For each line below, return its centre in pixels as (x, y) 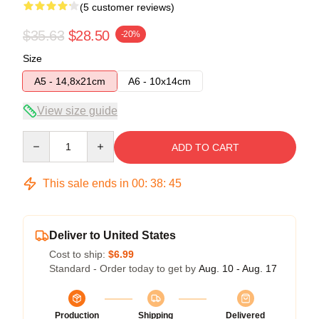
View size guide (77, 110)
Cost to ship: (79, 254)
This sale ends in (86, 183)
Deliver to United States (113, 235)
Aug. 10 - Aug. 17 (238, 268)
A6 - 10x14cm (159, 81)
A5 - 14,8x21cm (70, 81)
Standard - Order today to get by (124, 268)
